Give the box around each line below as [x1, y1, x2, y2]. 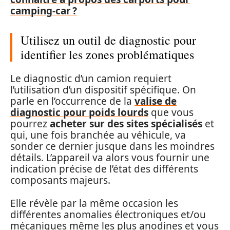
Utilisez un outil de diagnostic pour [21, 31, 196, 48]
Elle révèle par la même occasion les [10, 196, 178, 210]
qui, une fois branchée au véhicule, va [10, 128, 186, 142]
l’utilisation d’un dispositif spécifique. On [10, 83, 196, 97]
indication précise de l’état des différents [10, 162, 198, 176]
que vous [148, 106, 194, 120]
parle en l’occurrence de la [10, 94, 135, 108]
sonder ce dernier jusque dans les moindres [10, 140, 215, 154]
